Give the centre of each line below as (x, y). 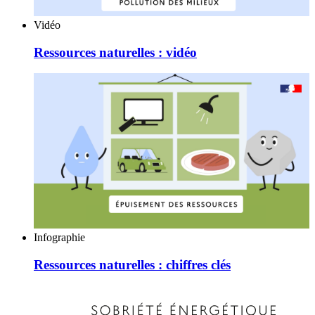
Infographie (59, 237)
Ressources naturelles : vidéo (115, 52)
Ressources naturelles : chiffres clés (132, 264)
